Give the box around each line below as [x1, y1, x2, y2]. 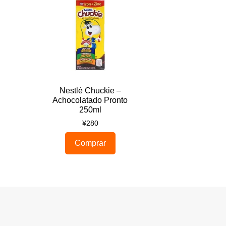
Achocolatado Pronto [52, 95, 128, 104]
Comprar [74, 138, 106, 147]
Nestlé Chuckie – [59, 86, 121, 95]
